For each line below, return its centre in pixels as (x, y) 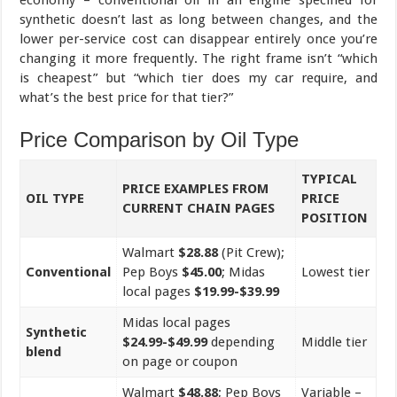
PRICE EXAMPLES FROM (196, 188)
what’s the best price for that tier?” (127, 97)
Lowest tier (336, 272)
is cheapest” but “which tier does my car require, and (198, 78)
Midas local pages (177, 322)
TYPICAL (330, 179)
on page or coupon (180, 361)
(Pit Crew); (252, 252)
